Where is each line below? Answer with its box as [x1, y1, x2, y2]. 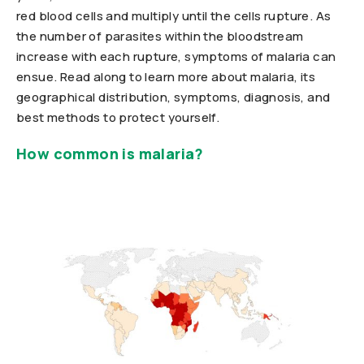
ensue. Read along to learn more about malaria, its [16, 68, 315, 85]
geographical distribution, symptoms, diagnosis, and [16, 89, 331, 106]
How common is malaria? [16, 144, 204, 163]
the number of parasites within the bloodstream [16, 28, 304, 45]
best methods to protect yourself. [16, 109, 220, 126]
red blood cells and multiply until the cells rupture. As [16, 7, 331, 24]
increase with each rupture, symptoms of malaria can [16, 48, 336, 65]
